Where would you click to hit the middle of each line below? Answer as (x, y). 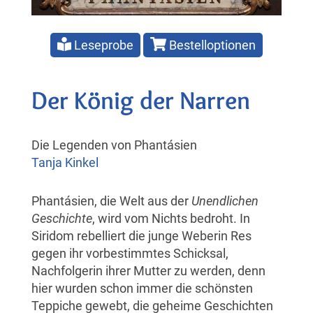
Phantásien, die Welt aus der (111, 201)
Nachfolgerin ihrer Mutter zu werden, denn (148, 270)
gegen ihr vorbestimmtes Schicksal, (130, 253)
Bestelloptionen (211, 45)
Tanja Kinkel (65, 162)
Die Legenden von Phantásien (114, 145)
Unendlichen (225, 201)
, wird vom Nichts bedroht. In (171, 218)
